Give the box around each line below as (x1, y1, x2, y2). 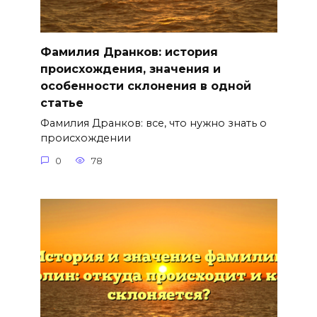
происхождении (40, 132, 131, 145)
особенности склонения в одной (40, 79, 251, 93)
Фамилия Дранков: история (40, 45, 218, 59)
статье (40, 96, 83, 110)
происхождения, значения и (40, 62, 221, 76)
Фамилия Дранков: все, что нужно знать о (40, 117, 267, 130)
